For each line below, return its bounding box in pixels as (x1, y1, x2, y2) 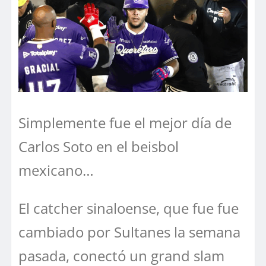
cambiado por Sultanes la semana (18, 221, 240, 242)
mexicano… (18, 160, 94, 180)
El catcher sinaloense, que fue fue (18, 198, 239, 218)
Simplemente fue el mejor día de (18, 112, 232, 132)
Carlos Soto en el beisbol (18, 136, 179, 156)
